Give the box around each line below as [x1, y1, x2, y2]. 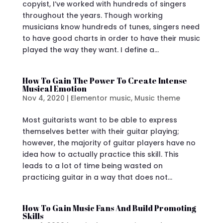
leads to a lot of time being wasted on [22, 161, 163, 171]
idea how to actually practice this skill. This [22, 149, 179, 159]
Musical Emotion [22, 83, 87, 94]
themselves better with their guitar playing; [22, 126, 179, 136]
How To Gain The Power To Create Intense [22, 75, 187, 86]
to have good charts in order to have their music [22, 33, 200, 43]
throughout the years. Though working [22, 10, 163, 20]
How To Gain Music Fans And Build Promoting [22, 203, 196, 214]
